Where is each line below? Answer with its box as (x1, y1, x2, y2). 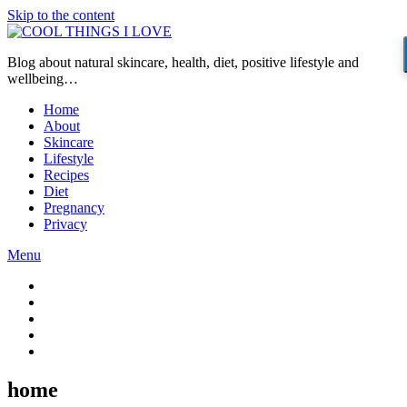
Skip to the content (7, 7, 114, 23)
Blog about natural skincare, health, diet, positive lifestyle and (7, 55, 359, 70)
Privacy (44, 216, 87, 232)
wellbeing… (7, 71, 78, 86)
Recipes (44, 167, 89, 183)
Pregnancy (44, 200, 104, 215)
